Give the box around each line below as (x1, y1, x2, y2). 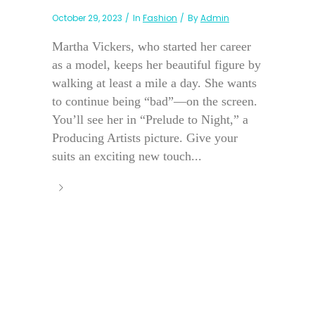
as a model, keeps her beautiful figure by (52, 57, 261, 72)
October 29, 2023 (52, 11, 122, 24)
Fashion (143, 11, 177, 24)
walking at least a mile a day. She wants (52, 75, 257, 90)
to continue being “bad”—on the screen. (52, 94, 257, 108)
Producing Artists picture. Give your (52, 130, 238, 145)
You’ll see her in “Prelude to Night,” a (52, 112, 248, 127)
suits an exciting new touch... (52, 148, 202, 163)
